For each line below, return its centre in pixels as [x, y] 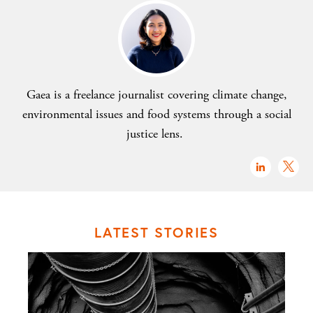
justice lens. [156, 133]
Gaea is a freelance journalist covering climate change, [156, 94]
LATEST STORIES [156, 232]
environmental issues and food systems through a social [156, 114]
